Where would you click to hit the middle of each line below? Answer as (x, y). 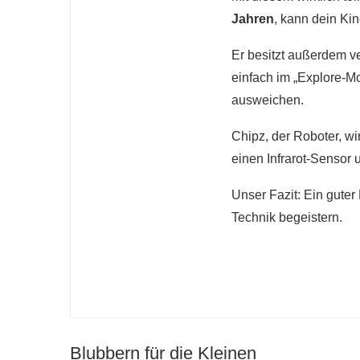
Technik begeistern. (287, 218)
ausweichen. (268, 100)
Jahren (253, 19)
